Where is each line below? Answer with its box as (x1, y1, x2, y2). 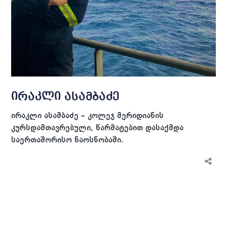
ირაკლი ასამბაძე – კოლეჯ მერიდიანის (11, 112, 164, 121)
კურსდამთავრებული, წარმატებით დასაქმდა (11, 124, 184, 133)
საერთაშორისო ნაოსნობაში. (11, 136, 124, 145)
